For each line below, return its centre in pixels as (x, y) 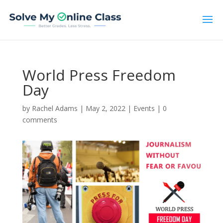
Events (144, 108)
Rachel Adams (55, 108)
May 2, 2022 (105, 108)
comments (40, 120)
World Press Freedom (99, 75)
